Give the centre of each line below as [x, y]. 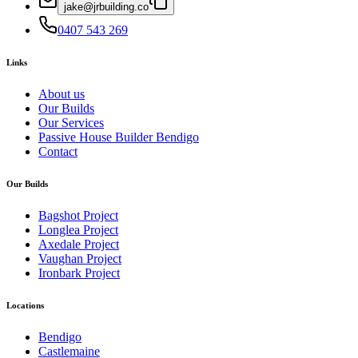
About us [62, 94]
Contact [58, 152]
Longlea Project [78, 230]
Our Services [71, 123]
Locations [25, 306]
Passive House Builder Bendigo [119, 137]
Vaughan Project [80, 259]
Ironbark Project [79, 273]
